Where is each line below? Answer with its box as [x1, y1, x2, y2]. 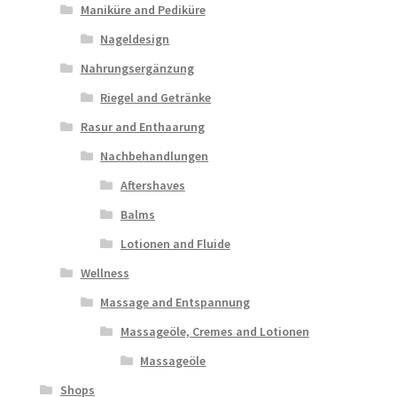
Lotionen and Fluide [120, 235, 230, 252]
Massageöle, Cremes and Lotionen [120, 323, 309, 339]
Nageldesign [100, 30, 170, 47]
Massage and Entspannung [100, 293, 251, 310]
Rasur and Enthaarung [80, 118, 205, 135]
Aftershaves [120, 176, 185, 193]
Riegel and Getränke [100, 89, 212, 105]
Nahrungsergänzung [80, 59, 194, 76]
